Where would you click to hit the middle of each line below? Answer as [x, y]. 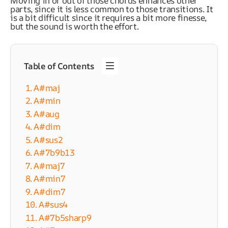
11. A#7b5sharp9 [58, 217]
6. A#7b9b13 [50, 153]
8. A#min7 [45, 179]
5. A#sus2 [44, 139]
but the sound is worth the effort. [75, 26]
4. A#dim [43, 127]
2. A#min [43, 101]
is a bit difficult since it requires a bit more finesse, [108, 18]
